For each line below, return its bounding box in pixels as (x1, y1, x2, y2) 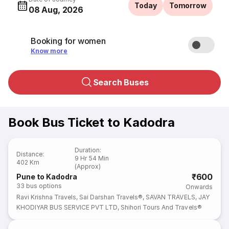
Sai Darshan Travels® (79, 193, 143, 201)
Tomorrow (169, 1, 207, 10)
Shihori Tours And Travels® (121, 203, 202, 211)
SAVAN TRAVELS (146, 193, 195, 201)
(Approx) (75, 163, 101, 170)
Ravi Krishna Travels (16, 193, 77, 201)
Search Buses (93, 77, 149, 87)
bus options (26, 182, 62, 190)
